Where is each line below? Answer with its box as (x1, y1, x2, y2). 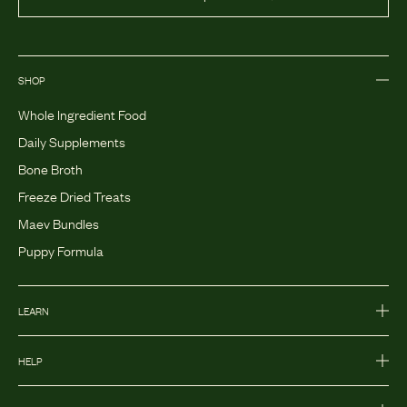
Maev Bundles (18, 212, 99, 233)
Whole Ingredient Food (18, 103, 146, 124)
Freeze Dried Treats (18, 184, 131, 205)
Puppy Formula (18, 239, 104, 260)
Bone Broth (18, 157, 83, 178)
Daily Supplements (18, 130, 125, 151)
